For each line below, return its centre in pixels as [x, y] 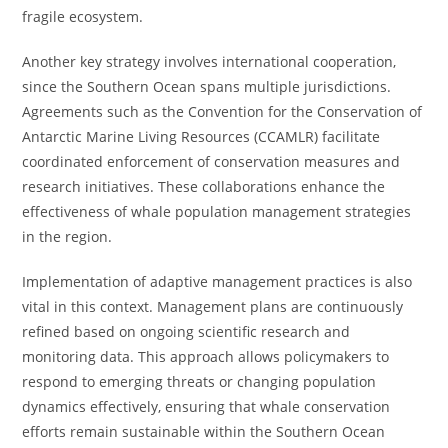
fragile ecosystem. [83, 16]
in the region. [67, 236]
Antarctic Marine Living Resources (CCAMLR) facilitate [201, 136]
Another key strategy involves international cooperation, [209, 61]
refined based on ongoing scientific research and [186, 331]
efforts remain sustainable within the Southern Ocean [204, 431]
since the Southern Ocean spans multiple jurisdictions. [207, 86]
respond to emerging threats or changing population [199, 381]
